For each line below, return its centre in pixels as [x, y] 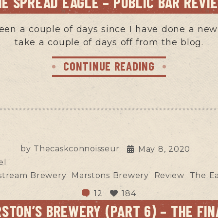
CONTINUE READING [109, 65]
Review [169, 175]
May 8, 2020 [164, 149]
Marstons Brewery [110, 175]
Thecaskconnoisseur [77, 148]
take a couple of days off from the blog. [109, 42]
